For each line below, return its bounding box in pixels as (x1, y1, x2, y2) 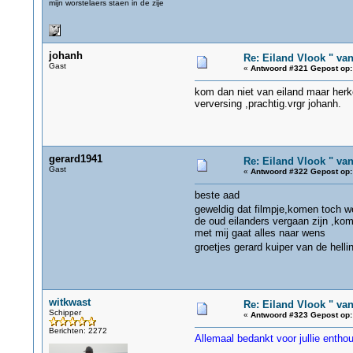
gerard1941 (48, 153, 102, 165)
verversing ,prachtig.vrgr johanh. (194, 98, 341, 110)
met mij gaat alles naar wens (194, 227, 325, 239)
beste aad (194, 189, 240, 201)
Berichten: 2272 (48, 326, 107, 335)
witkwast (48, 296, 91, 308)
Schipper (48, 308, 81, 317)
